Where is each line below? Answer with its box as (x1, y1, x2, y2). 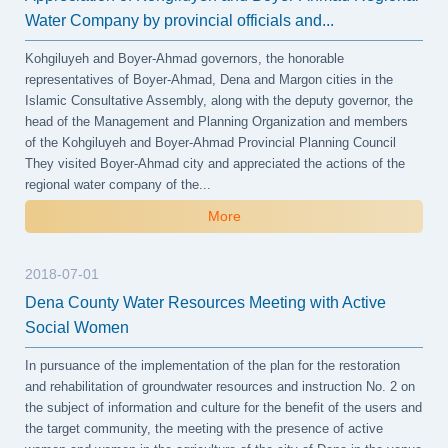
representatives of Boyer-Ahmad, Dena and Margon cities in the (25, 72, 394, 87)
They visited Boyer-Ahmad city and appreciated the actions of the (25, 156, 406, 171)
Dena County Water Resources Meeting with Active (25, 293, 387, 311)
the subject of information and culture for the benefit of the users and (25, 399, 423, 415)
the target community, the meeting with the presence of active (25, 420, 384, 436)
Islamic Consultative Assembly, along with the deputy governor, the (25, 93, 414, 108)
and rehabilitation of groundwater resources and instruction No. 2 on (25, 378, 416, 394)
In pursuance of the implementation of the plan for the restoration (25, 357, 401, 373)
